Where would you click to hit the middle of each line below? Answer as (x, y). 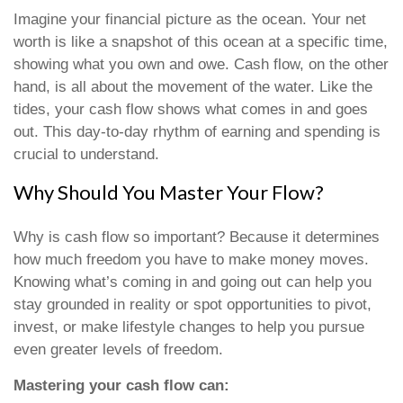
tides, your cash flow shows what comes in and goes (191, 109)
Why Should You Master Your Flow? (169, 192)
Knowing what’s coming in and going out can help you (193, 282)
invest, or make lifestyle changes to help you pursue (189, 327)
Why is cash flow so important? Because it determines (197, 237)
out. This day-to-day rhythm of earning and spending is (197, 132)
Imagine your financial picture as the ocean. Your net (190, 19)
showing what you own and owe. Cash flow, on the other (201, 64)
